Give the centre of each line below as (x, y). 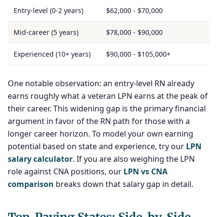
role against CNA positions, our (66, 171)
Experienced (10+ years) (52, 54)
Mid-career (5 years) (46, 32)
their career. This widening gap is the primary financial (107, 108)
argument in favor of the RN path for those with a (99, 121)
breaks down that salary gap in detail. (124, 184)
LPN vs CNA (146, 171)
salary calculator (40, 159)
